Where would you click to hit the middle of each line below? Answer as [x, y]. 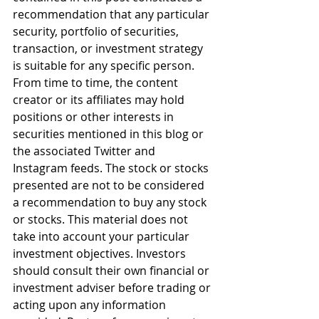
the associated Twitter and [85, 151]
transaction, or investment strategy [109, 48]
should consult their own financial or [113, 271]
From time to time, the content [97, 83]
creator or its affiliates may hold [100, 100]
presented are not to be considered [110, 185]
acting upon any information [91, 305]
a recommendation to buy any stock [111, 202]
